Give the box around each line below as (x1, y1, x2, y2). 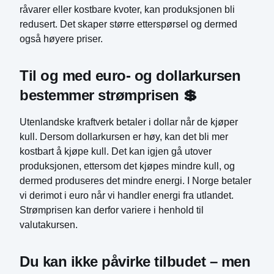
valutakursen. (20, 220, 78, 230)
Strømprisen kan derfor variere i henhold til (20, 205, 204, 215)
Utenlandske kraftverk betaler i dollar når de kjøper (20, 117, 238, 127)
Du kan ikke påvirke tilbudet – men (20, 253, 250, 270)
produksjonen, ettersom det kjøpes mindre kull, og (20, 161, 235, 171)
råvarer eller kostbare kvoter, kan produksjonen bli (20, 4, 235, 15)
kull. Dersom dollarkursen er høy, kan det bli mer (20, 131, 228, 142)
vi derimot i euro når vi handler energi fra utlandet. (20, 190, 234, 201)
